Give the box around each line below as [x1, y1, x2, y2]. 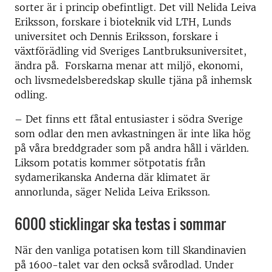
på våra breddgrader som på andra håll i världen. [15, 142, 249, 154]
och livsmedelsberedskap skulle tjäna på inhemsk [15, 74, 251, 86]
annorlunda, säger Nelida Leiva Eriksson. [15, 186, 210, 198]
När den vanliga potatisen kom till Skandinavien [15, 244, 246, 256]
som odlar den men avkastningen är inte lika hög [15, 127, 251, 140]
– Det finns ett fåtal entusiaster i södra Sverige [15, 113, 243, 125]
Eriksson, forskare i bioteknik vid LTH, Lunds [15, 16, 231, 28]
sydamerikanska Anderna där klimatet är [15, 171, 210, 183]
